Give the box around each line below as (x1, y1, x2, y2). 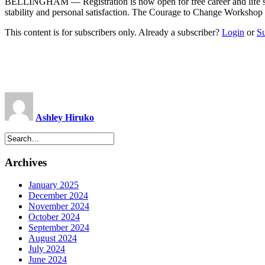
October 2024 (28, 212, 80, 222)
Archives (5, 156, 47, 169)
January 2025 (28, 180, 79, 190)
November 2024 (28, 201, 89, 212)
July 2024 (28, 244, 65, 254)
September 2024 (28, 222, 89, 233)
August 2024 (28, 233, 77, 244)
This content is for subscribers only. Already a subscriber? (5, 27, 222, 37)
